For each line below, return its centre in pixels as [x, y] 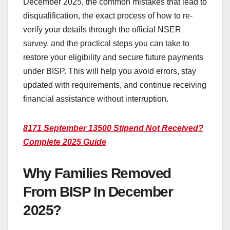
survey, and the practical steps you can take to [106, 43]
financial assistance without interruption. [96, 99]
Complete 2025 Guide [65, 142]
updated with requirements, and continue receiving [115, 85]
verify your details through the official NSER [102, 29]
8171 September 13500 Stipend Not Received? [113, 128]
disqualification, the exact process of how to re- [108, 15]
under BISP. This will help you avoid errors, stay [110, 71]
